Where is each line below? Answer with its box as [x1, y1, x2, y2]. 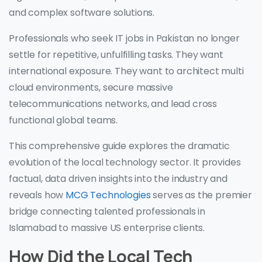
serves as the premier [150, 188, 253, 202]
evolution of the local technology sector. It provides [9, 156, 241, 170]
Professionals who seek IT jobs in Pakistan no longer [9, 32, 240, 46]
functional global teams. [9, 113, 118, 127]
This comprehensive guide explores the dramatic [9, 139, 230, 153]
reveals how [9, 188, 64, 202]
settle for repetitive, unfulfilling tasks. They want [9, 48, 223, 62]
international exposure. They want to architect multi [9, 64, 244, 78]
